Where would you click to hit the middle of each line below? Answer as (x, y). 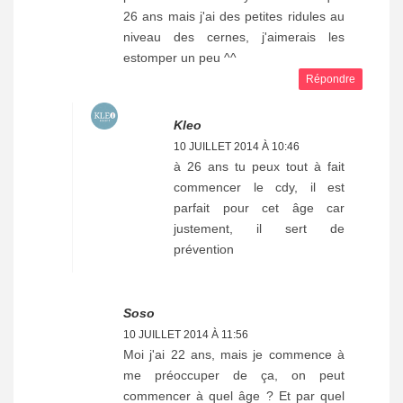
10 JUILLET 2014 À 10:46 (237, 146)
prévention (204, 249)
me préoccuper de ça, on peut (234, 375)
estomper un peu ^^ (180, 57)
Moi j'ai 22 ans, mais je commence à (234, 354)
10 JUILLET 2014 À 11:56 (186, 334)
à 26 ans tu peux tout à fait (259, 166)
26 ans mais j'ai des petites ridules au (234, 16)
